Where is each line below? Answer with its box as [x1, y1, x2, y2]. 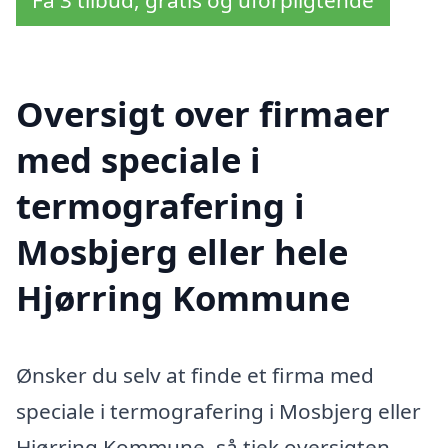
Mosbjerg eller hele [16, 227, 348, 275]
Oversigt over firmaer [16, 89, 390, 137]
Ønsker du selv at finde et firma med [16, 361, 374, 390]
